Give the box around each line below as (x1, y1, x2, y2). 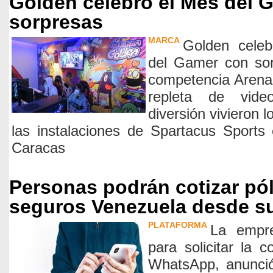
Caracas (12, 140, 65, 156)
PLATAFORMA (148, 220, 207, 230)
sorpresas (9, 11, 103, 33)
